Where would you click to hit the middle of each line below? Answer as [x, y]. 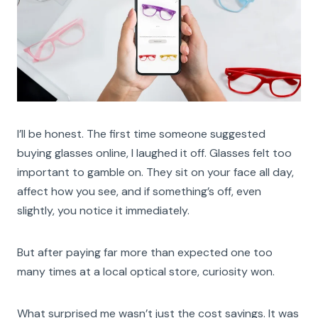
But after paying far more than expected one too [145, 252]
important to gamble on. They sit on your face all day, [155, 172]
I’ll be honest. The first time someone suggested [141, 133]
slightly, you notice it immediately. [103, 210]
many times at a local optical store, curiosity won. [146, 271]
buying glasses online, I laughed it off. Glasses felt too [154, 153]
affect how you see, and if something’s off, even [139, 191]
